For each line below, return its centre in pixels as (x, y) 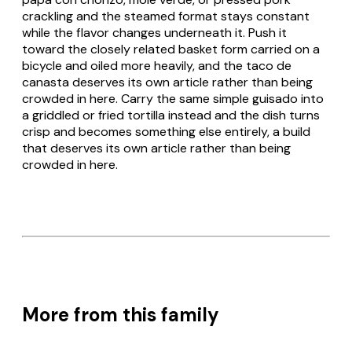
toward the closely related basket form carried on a (171, 49)
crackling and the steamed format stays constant (166, 16)
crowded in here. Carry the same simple (137, 98)
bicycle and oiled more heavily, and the (134, 65)
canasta (46, 82)
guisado (275, 98)
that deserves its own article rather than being (156, 148)
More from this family (121, 315)
